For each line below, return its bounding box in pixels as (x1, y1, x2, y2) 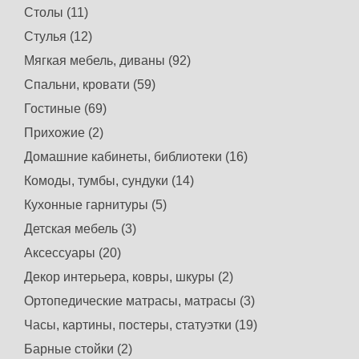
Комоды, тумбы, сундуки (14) (24, 173, 194, 188)
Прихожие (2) (24, 125, 103, 139)
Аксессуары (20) (24, 245, 121, 260)
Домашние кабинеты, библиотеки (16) (24, 149, 248, 163)
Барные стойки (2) (24, 341, 132, 356)
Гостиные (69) (24, 101, 107, 115)
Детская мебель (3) (24, 221, 136, 236)
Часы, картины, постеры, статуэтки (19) (24, 317, 257, 332)
